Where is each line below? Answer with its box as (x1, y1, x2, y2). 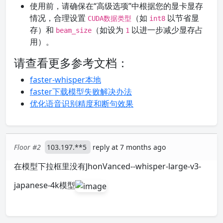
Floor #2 (14, 142, 41, 152)
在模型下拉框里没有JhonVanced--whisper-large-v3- (14, 161, 201, 172)
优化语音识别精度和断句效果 (30, 98, 133, 109)
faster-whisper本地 (30, 74, 101, 85)
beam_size (56, 26, 92, 34)
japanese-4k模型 (14, 180, 75, 191)
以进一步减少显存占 (129, 24, 203, 35)
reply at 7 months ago (93, 142, 166, 152)
